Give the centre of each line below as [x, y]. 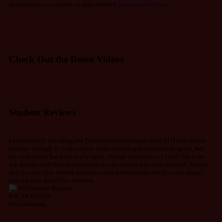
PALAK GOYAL [30, 196]
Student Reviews [42, 112]
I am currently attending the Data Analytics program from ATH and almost [107, 141]
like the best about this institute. [52, 180]
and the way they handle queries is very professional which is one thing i [106, 172]
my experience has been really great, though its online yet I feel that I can [107, 157]
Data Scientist [28, 204]
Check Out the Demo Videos [66, 59]
